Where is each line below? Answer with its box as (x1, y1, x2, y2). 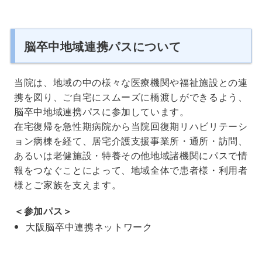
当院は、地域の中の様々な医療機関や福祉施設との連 (14, 75, 248, 89)
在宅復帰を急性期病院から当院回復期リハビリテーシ (14, 119, 248, 133)
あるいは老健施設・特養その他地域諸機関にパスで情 (14, 148, 248, 162)
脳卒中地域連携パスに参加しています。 (14, 104, 189, 118)
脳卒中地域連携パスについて (23, 37, 181, 54)
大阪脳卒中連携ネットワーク (26, 219, 153, 233)
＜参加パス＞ (14, 204, 73, 218)
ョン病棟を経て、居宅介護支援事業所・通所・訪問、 (14, 133, 248, 147)
